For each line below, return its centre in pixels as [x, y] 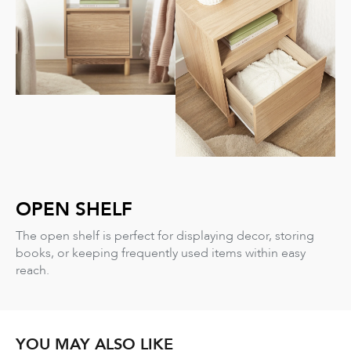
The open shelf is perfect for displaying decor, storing [165, 236]
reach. [33, 270]
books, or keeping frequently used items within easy [161, 253]
